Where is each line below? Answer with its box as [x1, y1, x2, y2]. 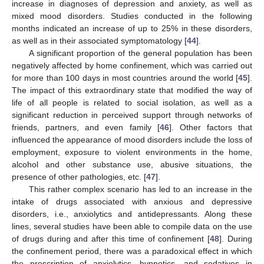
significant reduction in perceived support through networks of [12, 110, 252, 120]
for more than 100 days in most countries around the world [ [12, 73, 238, 83]
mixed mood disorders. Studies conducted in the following [12, 11, 252, 21]
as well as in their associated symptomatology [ [12, 36, 187, 46]
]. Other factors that [169, 123, 252, 133]
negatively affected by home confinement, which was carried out [12, 61, 252, 71]
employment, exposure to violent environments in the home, [12, 147, 252, 157]
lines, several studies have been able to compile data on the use [12, 222, 252, 232]
